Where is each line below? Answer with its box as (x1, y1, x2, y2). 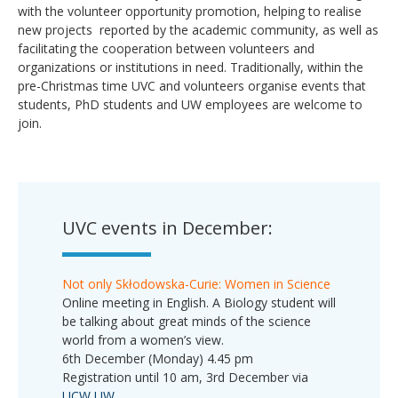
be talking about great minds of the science (62, 312, 311, 330)
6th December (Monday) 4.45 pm (62, 349, 253, 367)
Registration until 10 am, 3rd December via (62, 368, 308, 386)
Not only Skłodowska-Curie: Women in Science (62, 275, 334, 292)
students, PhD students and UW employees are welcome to (18, 95, 362, 113)
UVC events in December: (62, 215, 273, 240)
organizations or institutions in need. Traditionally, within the (18, 58, 363, 76)
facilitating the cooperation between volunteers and (18, 39, 314, 57)
